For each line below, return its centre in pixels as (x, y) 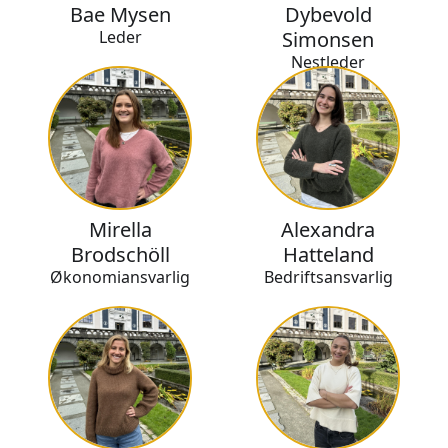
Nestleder (328, 62)
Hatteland (328, 255)
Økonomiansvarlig (120, 277)
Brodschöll (120, 255)
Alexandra (328, 230)
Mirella (120, 230)
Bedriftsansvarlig (328, 277)
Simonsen (328, 40)
